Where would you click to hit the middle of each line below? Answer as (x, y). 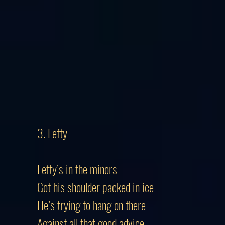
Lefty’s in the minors (77, 169)
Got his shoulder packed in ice (95, 187)
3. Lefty (52, 133)
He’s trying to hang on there (91, 205)
